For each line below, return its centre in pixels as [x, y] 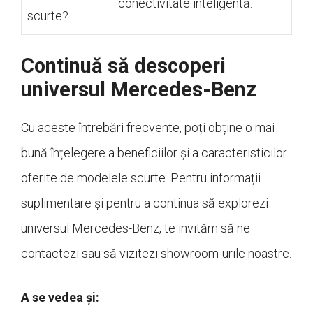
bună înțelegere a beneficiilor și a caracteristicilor [154, 152]
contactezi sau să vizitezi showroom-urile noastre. [156, 253]
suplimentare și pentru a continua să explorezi [145, 203]
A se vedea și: [60, 297]
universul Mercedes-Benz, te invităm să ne [136, 228]
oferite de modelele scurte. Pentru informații [141, 177]
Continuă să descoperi [123, 65]
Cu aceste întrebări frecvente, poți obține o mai [148, 127]
